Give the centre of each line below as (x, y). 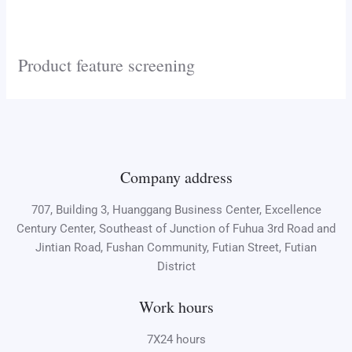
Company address (176, 177)
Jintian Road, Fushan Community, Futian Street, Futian (176, 247)
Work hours (176, 306)
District (176, 266)
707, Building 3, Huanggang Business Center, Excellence (176, 209)
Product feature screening (107, 64)
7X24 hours (176, 339)
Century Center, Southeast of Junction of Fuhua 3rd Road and (176, 228)
